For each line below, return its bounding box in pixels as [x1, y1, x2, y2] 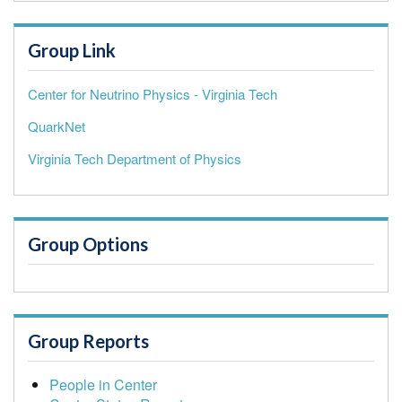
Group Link [28, 39, 116, 61]
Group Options [28, 232, 148, 255]
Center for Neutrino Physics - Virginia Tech [28, 83, 277, 103]
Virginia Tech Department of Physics [28, 148, 241, 168]
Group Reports [28, 329, 149, 352]
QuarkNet [28, 116, 85, 135]
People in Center [49, 373, 157, 395]
